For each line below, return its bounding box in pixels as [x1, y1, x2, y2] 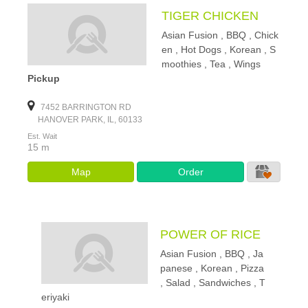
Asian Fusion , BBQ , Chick [161, 30, 278, 41]
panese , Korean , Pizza [160, 263, 265, 274]
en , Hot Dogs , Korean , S [161, 44, 276, 55]
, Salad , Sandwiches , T [160, 277, 266, 288]
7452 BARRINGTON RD [38, 102, 131, 112]
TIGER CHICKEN [161, 9, 258, 23]
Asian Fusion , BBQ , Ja [160, 248, 264, 259]
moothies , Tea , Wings [161, 58, 261, 69]
